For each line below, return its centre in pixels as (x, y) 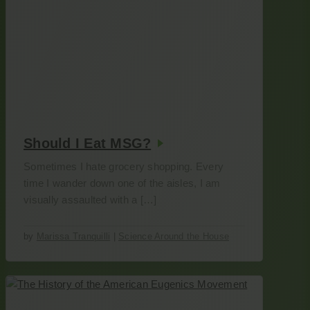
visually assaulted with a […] (90, 200)
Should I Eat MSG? (88, 143)
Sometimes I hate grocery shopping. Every (124, 166)
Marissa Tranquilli (73, 236)
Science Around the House (174, 236)
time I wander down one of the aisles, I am (122, 183)
